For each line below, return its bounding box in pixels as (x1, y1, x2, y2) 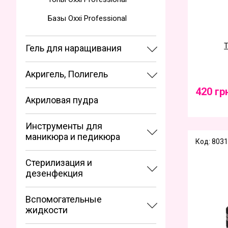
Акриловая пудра (25, 95, 98, 105)
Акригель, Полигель (25, 69, 108, 79)
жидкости (25, 205, 68, 215)
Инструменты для (25, 121, 102, 131)
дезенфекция (25, 168, 83, 179)
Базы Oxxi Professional (48, 14, 127, 23)
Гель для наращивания (25, 43, 122, 53)
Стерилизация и (25, 157, 92, 168)
